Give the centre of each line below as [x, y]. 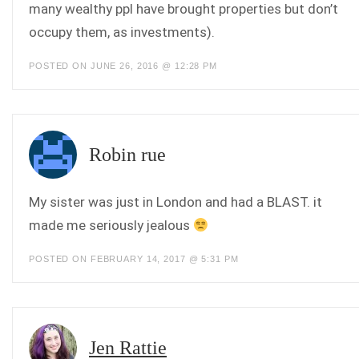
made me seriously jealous [111, 226]
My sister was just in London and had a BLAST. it [175, 202]
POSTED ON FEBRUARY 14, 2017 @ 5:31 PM [134, 259]
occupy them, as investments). [122, 32]
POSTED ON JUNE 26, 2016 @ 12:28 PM [123, 66]
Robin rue [127, 155]
